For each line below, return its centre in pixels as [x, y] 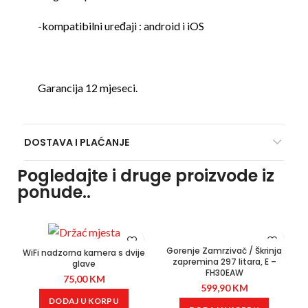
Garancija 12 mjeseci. [88, 88]
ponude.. [54, 192]
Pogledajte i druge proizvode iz [146, 176]
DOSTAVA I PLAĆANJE [77, 143]
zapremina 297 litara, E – [224, 262]
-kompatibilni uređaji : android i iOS [121, 26]
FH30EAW [224, 273]
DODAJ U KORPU [84, 300]
